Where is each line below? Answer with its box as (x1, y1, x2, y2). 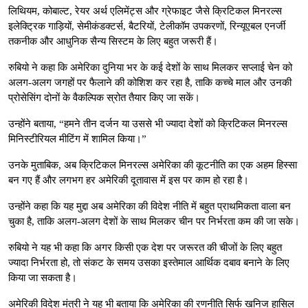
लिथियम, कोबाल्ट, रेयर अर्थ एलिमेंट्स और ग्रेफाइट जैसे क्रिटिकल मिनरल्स (8, 5, 282, 16)
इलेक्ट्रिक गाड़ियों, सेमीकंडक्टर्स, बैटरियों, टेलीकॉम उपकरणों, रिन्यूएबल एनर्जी (8, 20, 285, 32)
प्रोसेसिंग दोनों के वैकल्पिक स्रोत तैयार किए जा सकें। (8, 91, 200, 103)
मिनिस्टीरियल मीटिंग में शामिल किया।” (8, 133, 146, 144)
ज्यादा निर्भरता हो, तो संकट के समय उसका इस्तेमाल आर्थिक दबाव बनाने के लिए (8, 256, 289, 268)
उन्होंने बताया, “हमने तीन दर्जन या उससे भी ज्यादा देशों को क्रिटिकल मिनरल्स (8, 118, 287, 129)
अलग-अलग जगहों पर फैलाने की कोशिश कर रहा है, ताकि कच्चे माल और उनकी (8, 76, 291, 88)
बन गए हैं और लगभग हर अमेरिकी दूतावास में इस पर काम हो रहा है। (8, 174, 249, 186)
